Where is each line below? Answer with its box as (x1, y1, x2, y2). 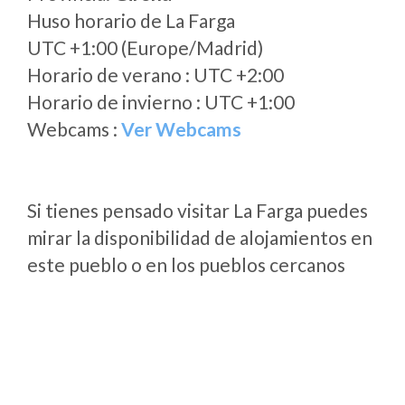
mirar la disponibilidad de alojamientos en (27, 226, 372, 249)
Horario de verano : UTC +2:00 (27, 63, 284, 86)
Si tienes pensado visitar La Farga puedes (27, 199, 368, 221)
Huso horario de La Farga (27, 9, 235, 32)
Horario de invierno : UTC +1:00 (27, 90, 295, 113)
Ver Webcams (121, 118, 241, 140)
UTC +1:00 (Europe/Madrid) (27, 36, 263, 59)
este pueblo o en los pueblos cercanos (27, 253, 345, 276)
